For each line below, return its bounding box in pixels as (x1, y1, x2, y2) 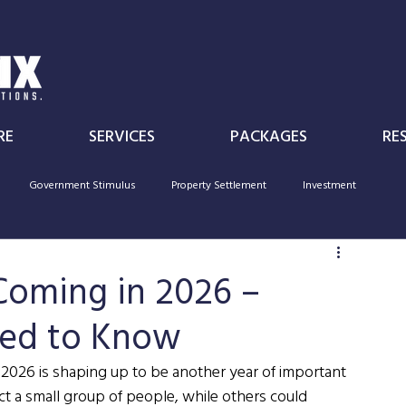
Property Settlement (171, 176, 266, 192)
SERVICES (88, 124, 155, 147)
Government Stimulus (29, 176, 135, 192)
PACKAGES (229, 124, 307, 147)
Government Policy (197, 248, 287, 265)
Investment (303, 176, 356, 192)
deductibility (324, 248, 381, 265)
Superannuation (82, 248, 160, 265)
